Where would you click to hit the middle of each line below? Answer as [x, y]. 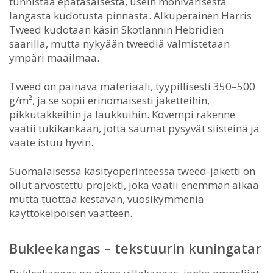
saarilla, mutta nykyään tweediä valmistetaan [119, 43]
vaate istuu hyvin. [51, 142]
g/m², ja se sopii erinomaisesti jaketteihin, [109, 100]
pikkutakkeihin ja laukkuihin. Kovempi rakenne [122, 114]
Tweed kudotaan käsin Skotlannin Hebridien [116, 29]
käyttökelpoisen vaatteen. [71, 213]
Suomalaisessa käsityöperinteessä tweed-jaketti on [132, 171]
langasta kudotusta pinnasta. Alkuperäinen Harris [130, 15]
